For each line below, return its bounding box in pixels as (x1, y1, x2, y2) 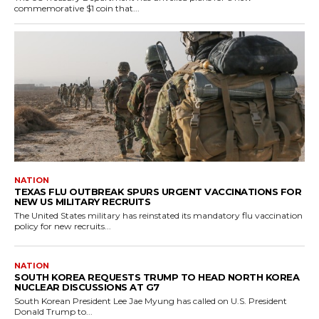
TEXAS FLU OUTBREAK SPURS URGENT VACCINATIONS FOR (14, 186, 301, 198)
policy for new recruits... (14, 221, 111, 232)
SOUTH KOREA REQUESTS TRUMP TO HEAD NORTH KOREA (14, 271, 299, 283)
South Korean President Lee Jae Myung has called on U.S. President (14, 296, 287, 307)
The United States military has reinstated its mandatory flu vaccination (14, 210, 303, 221)
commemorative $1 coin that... (14, 2, 140, 14)
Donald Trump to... (14, 306, 93, 318)
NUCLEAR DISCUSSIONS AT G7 (14, 281, 159, 293)
